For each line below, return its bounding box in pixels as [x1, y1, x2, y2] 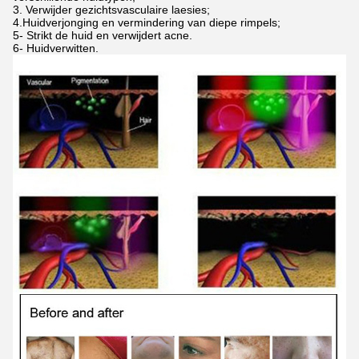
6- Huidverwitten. [13, 42, 99, 54]
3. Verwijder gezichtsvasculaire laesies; [13, 3, 210, 16]
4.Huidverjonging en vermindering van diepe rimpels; [13, 16, 280, 29]
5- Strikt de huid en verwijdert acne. [13, 29, 192, 42]
